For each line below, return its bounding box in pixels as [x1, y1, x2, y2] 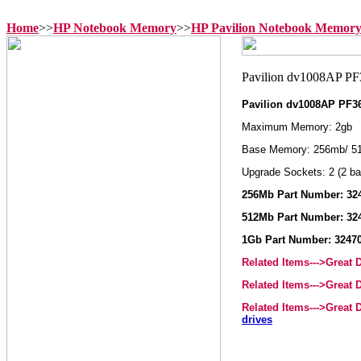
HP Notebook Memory [53, 21, 176, 35]
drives [242, 313, 272, 326]
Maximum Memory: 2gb [242, 121, 352, 133]
